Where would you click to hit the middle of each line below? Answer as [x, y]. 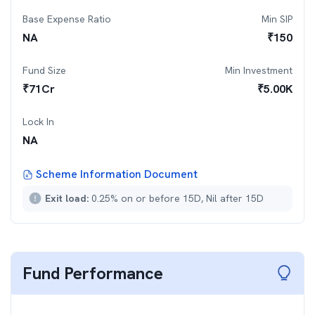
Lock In [38, 122]
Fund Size [44, 70]
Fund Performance [93, 273]
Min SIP [277, 19]
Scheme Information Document [117, 174]
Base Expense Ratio [67, 19]
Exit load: [68, 198]
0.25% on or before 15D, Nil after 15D [178, 198]
